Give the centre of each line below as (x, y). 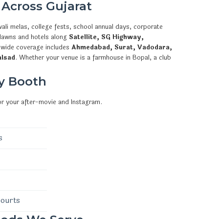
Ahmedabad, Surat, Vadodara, (122, 47)
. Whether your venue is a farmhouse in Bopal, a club (93, 57)
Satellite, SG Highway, (106, 37)
